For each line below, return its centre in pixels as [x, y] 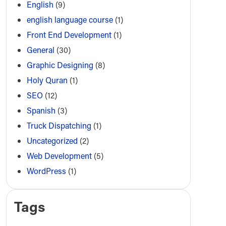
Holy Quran [47, 80]
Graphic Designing [60, 65]
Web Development [59, 156]
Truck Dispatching [59, 126]
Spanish [41, 110]
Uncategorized [52, 141]
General [40, 50]
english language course [70, 20]
